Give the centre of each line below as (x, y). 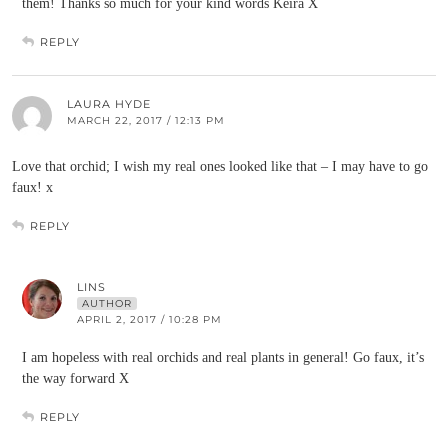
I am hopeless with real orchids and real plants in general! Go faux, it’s (223, 357)
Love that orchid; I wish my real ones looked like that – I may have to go (220, 166)
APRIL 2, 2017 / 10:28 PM (149, 319)
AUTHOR (107, 303)
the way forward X (75, 378)
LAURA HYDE (109, 104)
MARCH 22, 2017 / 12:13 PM (146, 120)
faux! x (32, 187)
